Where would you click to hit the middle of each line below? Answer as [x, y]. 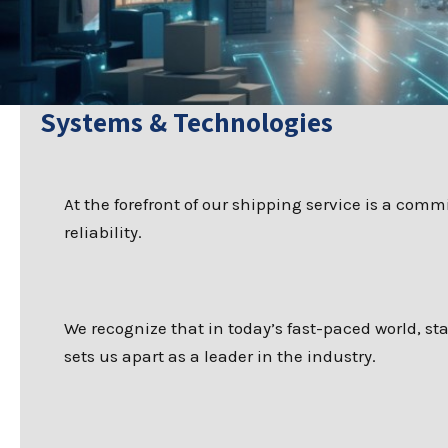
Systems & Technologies [186, 121]
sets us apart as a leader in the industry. [220, 355]
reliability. [103, 231]
